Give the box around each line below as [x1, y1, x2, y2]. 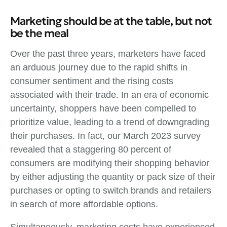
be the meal [10, 26, 68, 40]
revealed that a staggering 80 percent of [10, 144, 171, 155]
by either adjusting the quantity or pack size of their [10, 171, 215, 182]
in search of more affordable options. [10, 199, 158, 209]
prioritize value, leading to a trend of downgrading [10, 117, 209, 127]
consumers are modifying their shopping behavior [10, 158, 209, 168]
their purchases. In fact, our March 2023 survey [10, 130, 201, 141]
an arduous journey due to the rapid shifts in [10, 62, 187, 72]
